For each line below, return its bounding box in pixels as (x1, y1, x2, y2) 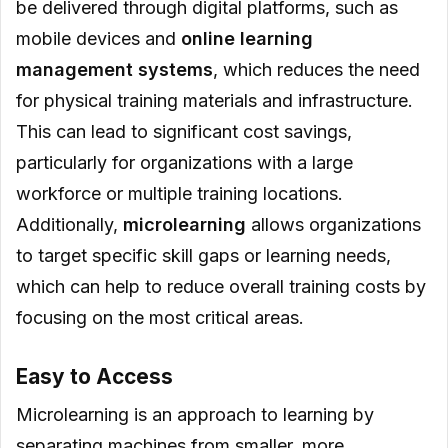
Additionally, (16, 213, 123, 235)
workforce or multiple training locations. (16, 182, 343, 204)
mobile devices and (16, 27, 181, 49)
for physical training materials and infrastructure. (16, 89, 413, 111)
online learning (181, 27, 313, 49)
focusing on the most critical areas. (16, 306, 304, 328)
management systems (16, 58, 213, 80)
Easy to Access (16, 363, 173, 389)
